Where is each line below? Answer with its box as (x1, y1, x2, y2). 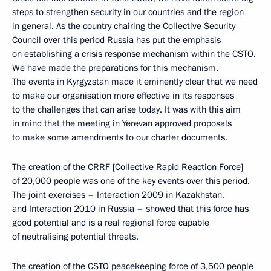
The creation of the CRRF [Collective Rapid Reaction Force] (12, 160, 243, 173)
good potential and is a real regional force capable (12, 216, 209, 229)
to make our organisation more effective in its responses (12, 89, 234, 102)
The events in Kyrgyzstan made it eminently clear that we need (12, 75, 258, 88)
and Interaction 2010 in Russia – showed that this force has (12, 202, 249, 215)
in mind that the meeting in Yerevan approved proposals (12, 117, 232, 129)
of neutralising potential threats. (12, 230, 139, 243)
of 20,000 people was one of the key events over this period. (12, 174, 250, 187)
